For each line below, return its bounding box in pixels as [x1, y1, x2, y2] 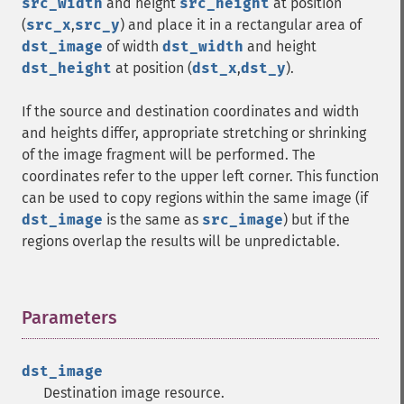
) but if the [283, 211, 350, 228]
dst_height [22, 60, 112, 77]
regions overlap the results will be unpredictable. [22, 233, 340, 250]
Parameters [22, 307, 117, 328]
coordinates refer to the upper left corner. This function [22, 168, 379, 185]
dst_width [162, 38, 243, 55]
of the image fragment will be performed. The [22, 146, 316, 163]
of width [103, 38, 162, 55]
